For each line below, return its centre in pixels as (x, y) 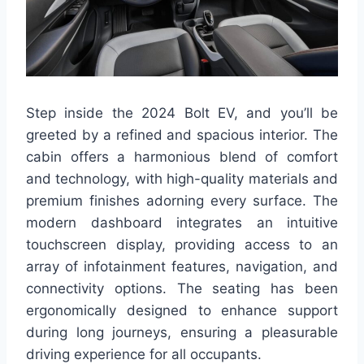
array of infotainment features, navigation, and (182, 267)
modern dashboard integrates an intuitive (182, 223)
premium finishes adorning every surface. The (182, 201)
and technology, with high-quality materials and (182, 179)
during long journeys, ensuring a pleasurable (182, 333)
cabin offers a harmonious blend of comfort (182, 157)
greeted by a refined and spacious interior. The (182, 135)
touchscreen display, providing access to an (182, 245)
